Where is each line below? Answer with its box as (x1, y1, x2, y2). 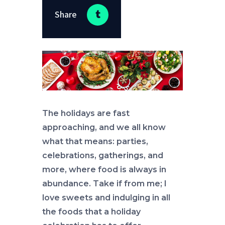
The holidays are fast (42, 108, 130, 119)
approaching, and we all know (42, 123, 166, 133)
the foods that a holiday (42, 207, 141, 217)
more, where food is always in (42, 165, 166, 175)
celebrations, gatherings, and (42, 151, 163, 161)
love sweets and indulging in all (42, 193, 170, 203)
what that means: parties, (42, 137, 148, 147)
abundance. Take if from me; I (42, 179, 167, 189)
